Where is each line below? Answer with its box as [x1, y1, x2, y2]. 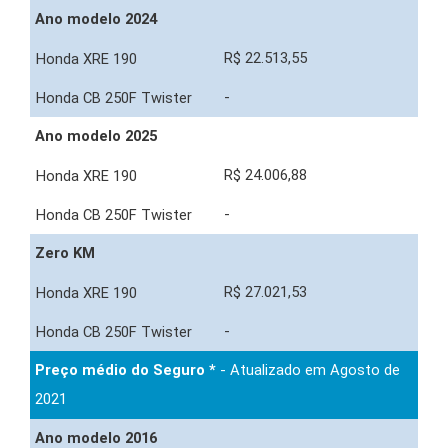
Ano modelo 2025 [35, 127, 157, 146]
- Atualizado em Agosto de [216, 361, 400, 380]
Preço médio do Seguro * [35, 361, 216, 380]
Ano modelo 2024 [35, 10, 157, 29]
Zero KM [35, 244, 95, 263]
